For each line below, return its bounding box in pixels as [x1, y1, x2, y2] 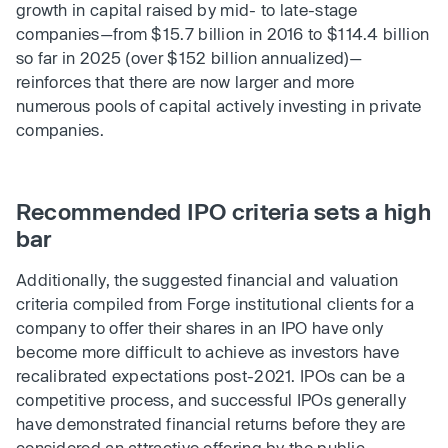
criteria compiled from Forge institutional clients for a [16, 294, 415, 314]
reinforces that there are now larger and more [16, 72, 355, 92]
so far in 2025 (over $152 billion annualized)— [16, 48, 363, 68]
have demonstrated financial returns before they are [16, 414, 406, 434]
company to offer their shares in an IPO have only [16, 318, 384, 338]
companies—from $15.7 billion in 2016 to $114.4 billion [16, 24, 430, 44]
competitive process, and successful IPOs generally [16, 390, 406, 410]
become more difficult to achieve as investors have [16, 342, 399, 362]
